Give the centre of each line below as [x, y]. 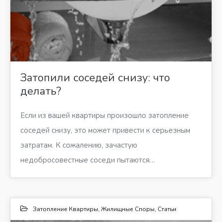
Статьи [167, 209]
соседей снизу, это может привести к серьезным [105, 130]
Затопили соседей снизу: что [95, 78]
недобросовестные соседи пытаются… [88, 160]
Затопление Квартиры [65, 209]
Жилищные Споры [128, 209]
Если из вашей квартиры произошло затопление [105, 115]
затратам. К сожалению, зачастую [79, 145]
